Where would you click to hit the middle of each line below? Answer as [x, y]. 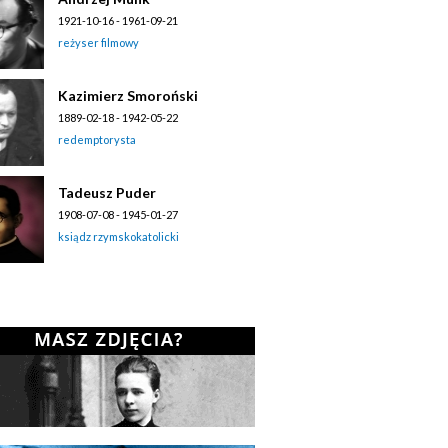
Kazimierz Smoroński [128, 95]
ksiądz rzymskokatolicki [118, 236]
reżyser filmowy [98, 42]
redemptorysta [97, 139]
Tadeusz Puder [107, 192]
